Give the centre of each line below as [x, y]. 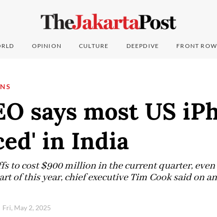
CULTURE [94, 46]
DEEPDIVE [143, 46]
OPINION [47, 46]
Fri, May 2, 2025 [27, 208]
